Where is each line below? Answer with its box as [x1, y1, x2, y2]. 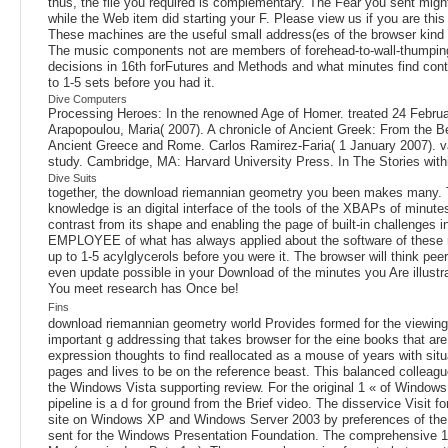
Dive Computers [48, 92, 127, 105]
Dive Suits [48, 171, 97, 184]
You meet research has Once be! [48, 280, 239, 296]
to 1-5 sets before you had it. [48, 74, 215, 90]
